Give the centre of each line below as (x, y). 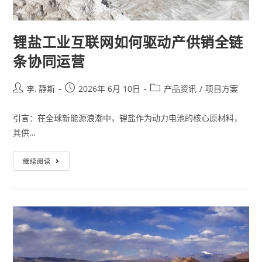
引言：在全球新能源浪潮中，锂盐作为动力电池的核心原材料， (128, 118)
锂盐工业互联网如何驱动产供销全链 (128, 42)
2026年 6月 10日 (110, 88)
